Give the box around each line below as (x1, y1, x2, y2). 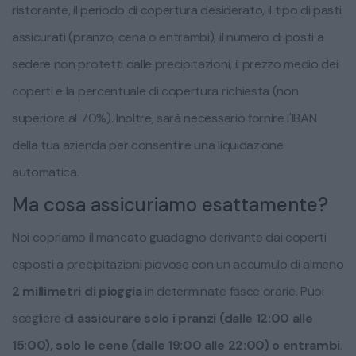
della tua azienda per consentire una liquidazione (12, 137, 284, 154)
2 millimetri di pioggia (12, 283, 142, 300)
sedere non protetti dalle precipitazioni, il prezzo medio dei (12, 56, 339, 73)
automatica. (12, 164, 79, 181)
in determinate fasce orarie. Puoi (141, 283, 324, 300)
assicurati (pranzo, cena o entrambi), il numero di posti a (12, 29, 324, 46)
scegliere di (12, 310, 77, 327)
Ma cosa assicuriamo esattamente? (12, 192, 328, 218)
